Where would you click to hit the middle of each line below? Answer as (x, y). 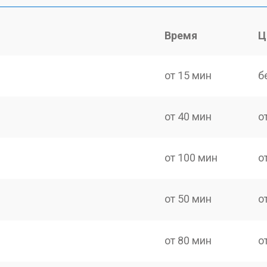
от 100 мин (191, 158)
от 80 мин (188, 240)
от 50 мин (188, 199)
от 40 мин (188, 116)
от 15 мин (188, 75)
